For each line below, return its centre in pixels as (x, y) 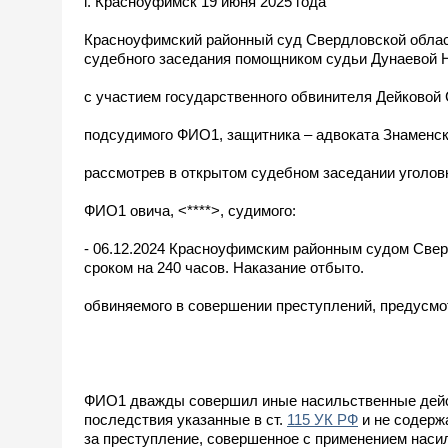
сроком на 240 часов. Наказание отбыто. (224, 267)
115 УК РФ (322, 419)
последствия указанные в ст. (185, 419)
